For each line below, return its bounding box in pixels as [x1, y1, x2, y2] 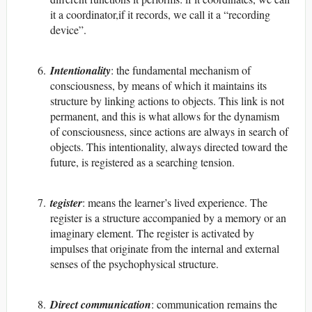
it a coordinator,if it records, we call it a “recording [50, 6, 270, 22]
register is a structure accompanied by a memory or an [50, 210, 286, 225]
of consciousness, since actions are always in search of [50, 123, 288, 139]
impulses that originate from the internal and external [50, 240, 279, 256]
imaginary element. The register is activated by [50, 225, 254, 240]
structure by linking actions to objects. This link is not [50, 93, 284, 108]
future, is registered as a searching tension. [50, 154, 235, 169]
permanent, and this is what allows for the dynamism [50, 108, 279, 123]
